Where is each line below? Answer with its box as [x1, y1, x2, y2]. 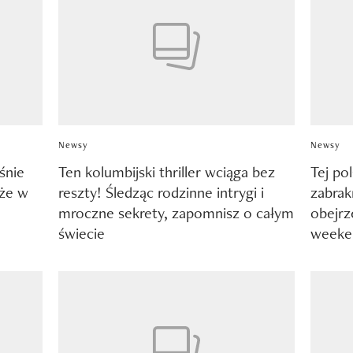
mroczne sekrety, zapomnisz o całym [58, 203, 294, 224]
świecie [58, 223, 105, 244]
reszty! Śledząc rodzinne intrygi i [58, 182, 264, 203]
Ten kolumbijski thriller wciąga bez [58, 162, 275, 183]
